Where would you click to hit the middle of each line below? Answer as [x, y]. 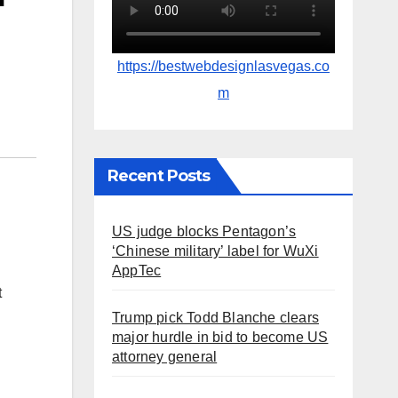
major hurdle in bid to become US [220, 338]
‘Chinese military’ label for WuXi [215, 251]
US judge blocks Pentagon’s [204, 232]
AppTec [137, 271]
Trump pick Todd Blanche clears [215, 318]
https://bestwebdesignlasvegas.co [223, 67]
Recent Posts [159, 176]
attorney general [165, 357]
